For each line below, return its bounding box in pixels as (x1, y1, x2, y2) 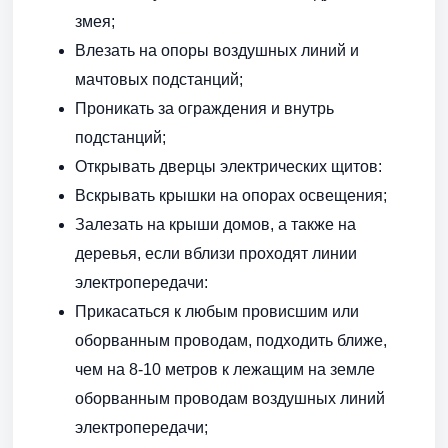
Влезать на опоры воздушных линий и (75, 42, 359, 60)
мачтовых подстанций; (75, 71, 243, 89)
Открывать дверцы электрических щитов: (75, 158, 382, 176)
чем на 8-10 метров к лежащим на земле (75, 361, 375, 379)
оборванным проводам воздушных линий (75, 390, 385, 408)
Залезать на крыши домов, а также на (75, 216, 356, 234)
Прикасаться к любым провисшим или (75, 303, 359, 321)
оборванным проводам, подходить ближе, (75, 332, 387, 350)
